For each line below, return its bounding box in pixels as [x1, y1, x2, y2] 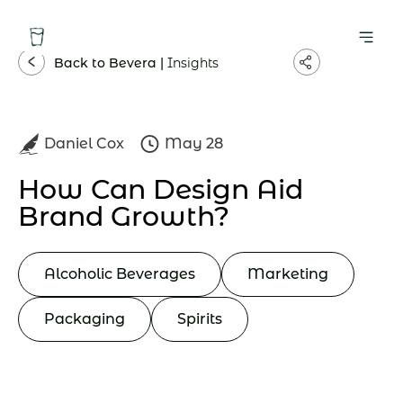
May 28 [165, 135, 223, 152]
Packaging [44, 310, 125, 327]
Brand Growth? [18, 200, 229, 233]
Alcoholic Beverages [44, 265, 195, 282]
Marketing [247, 265, 328, 282]
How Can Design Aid [18, 173, 303, 206]
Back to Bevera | [54, 55, 167, 71]
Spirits [177, 310, 222, 327]
